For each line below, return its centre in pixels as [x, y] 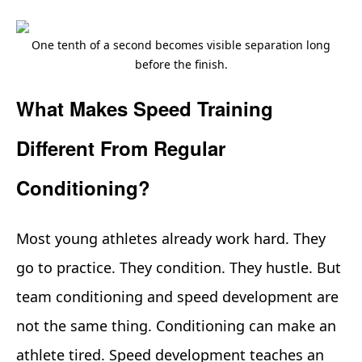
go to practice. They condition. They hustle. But [179, 267]
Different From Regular [121, 148]
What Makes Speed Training [145, 109]
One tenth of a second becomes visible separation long [181, 45]
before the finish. [181, 65]
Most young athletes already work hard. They [171, 238]
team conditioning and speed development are [177, 296]
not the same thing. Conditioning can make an [176, 325]
